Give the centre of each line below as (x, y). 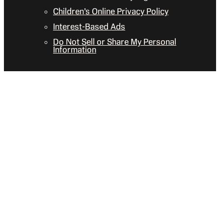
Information (75, 50)
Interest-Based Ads (89, 27)
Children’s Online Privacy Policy (111, 12)
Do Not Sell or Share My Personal (115, 42)
